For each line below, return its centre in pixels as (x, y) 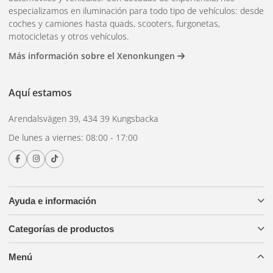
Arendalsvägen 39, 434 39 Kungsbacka (83, 118)
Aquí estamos (40, 92)
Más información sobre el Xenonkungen (93, 55)
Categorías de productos (61, 229)
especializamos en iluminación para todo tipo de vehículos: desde (136, 10)
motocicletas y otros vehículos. (69, 36)
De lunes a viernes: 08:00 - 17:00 (73, 137)
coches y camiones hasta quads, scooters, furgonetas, (114, 23)
